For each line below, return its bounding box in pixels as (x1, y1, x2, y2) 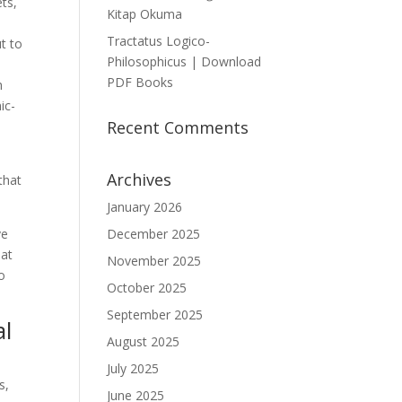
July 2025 (107, 360, 160, 377)
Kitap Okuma (107, 5, 183, 22)
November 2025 (107, 252, 202, 269)
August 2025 (107, 333, 180, 350)
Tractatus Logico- (107, 32, 211, 49)
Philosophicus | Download (107, 53, 262, 70)
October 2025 (107, 279, 188, 296)
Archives (107, 169, 172, 190)
